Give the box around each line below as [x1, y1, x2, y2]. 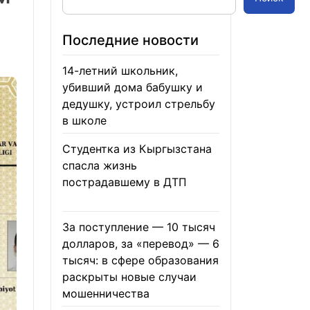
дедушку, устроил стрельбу [62, 97, 215, 111]
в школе [62, 113, 107, 127]
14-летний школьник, [62, 64, 178, 77]
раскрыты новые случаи [62, 270, 197, 284]
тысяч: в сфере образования [62, 253, 219, 267]
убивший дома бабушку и [62, 80, 203, 94]
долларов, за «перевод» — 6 [62, 237, 219, 250]
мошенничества [62, 286, 149, 300]
